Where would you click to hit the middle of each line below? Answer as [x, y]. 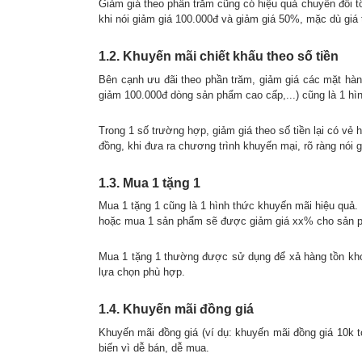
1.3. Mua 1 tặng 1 [149, 183]
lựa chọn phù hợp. [142, 272]
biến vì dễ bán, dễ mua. [154, 347]
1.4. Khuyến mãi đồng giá [176, 309]
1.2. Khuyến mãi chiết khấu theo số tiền [219, 56]
